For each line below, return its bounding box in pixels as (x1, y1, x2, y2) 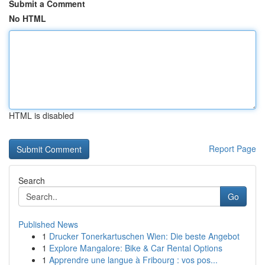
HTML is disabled (9, 109, 74, 121)
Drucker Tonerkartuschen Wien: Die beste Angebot (49, 230, 240, 242)
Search (18, 174, 45, 186)
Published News (18, 218, 78, 230)
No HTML (9, 12, 46, 24)
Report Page (209, 143, 256, 154)
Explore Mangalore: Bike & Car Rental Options (49, 242, 222, 254)
